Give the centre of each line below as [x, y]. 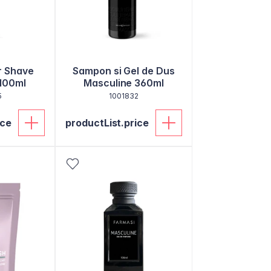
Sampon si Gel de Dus [124, 71]
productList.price [107, 123]
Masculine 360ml [124, 83]
